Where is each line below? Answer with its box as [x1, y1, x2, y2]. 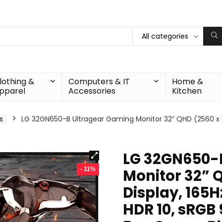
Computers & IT [68, 76, 130, 87]
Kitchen [171, 85, 202, 97]
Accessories [68, 85, 116, 97]
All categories [142, 31, 188, 41]
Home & [171, 76, 203, 87]
